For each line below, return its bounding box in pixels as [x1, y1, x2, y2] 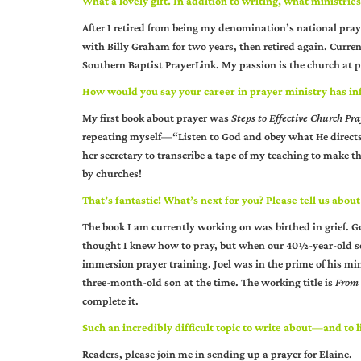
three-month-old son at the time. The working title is [82, 276, 335, 288]
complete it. [82, 294, 139, 307]
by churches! [82, 167, 142, 180]
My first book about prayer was [82, 111, 231, 124]
